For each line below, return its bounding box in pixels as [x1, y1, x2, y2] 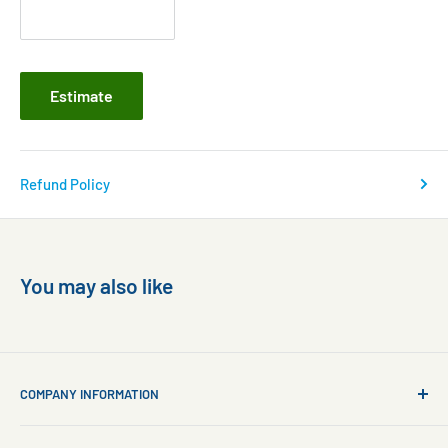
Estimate [50, 86, 113, 106]
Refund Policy [20, 175, 110, 194]
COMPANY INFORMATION [20, 386, 159, 403]
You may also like [20, 273, 173, 299]
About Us [20, 423, 79, 442]
